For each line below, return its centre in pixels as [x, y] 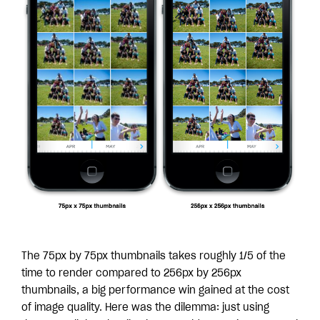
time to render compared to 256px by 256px [131, 273]
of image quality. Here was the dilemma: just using [145, 307]
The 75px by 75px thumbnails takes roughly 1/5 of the [154, 256]
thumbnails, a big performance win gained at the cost [155, 290]
